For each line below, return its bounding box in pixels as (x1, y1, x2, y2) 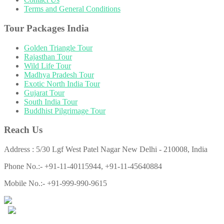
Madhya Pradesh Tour (24, 70, 94, 79)
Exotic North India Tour (24, 79, 100, 88)
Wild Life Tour (24, 61, 71, 70)
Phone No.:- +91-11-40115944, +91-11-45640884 (4, 162, 162, 171)
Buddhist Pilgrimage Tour (24, 106, 105, 115)
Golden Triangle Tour (24, 43, 92, 52)
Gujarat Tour (24, 88, 64, 97)
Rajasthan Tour (24, 52, 72, 61)
